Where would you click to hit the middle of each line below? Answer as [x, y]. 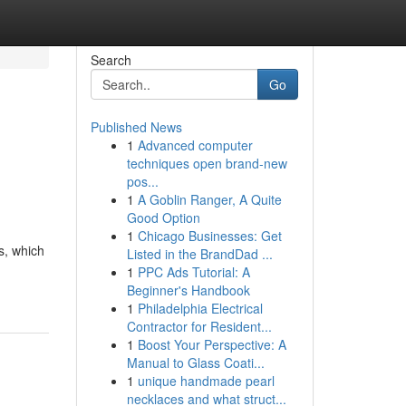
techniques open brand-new [207, 163]
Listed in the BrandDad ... [199, 254]
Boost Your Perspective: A [212, 344]
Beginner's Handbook [188, 290]
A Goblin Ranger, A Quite [209, 199]
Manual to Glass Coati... [195, 362]
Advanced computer [195, 145]
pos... [142, 181]
